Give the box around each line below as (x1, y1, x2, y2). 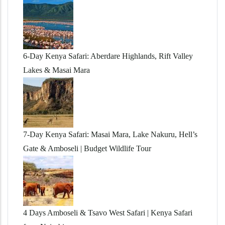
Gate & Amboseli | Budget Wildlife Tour (23, 144, 151, 153)
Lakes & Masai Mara (23, 65, 90, 74)
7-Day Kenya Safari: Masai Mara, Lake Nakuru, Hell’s (23, 130, 197, 139)
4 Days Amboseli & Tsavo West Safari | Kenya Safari (23, 208, 192, 217)
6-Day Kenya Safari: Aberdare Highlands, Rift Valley (23, 51, 193, 60)
